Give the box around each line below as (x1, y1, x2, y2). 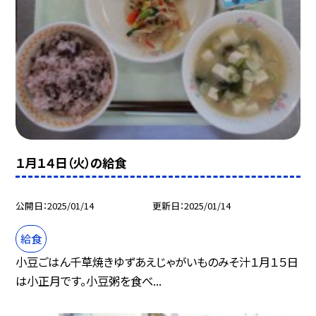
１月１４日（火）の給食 (16, 154, 127, 172)
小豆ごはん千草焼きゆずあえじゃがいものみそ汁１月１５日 (16, 253, 299, 270)
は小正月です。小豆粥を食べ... (16, 272, 162, 289)
